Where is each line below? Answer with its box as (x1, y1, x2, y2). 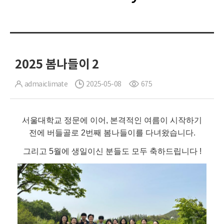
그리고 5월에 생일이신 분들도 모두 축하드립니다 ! (22, 147, 201, 155)
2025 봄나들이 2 (15, 56, 99, 72)
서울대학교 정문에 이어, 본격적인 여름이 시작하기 (22, 116, 202, 124)
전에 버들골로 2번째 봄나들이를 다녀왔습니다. (28, 128, 195, 137)
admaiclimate (24, 79, 68, 88)
